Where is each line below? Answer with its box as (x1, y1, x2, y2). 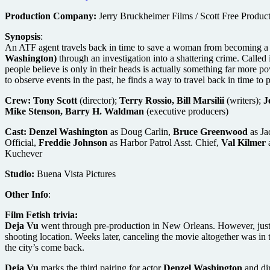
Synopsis (5, 31, 40, 42)
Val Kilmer (221, 137, 266, 148)
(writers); (224, 95, 263, 105)
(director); (80, 95, 119, 105)
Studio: (5, 168, 34, 179)
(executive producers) (144, 105, 228, 116)
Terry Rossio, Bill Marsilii (119, 95, 224, 105)
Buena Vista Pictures (34, 168, 116, 179)
